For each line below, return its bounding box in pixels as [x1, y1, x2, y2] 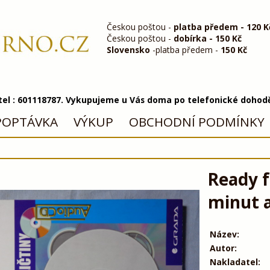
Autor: [209, 242, 237, 254]
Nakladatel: [209, 256, 260, 268]
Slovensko [107, 43, 151, 55]
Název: [209, 228, 239, 240]
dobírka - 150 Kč [174, 32, 242, 44]
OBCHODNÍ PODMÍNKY [128, 113, 265, 131]
